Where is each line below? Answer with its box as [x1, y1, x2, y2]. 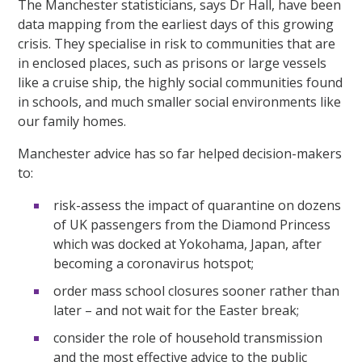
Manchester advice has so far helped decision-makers [18, 144, 343, 162]
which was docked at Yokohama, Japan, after [53, 234, 322, 253]
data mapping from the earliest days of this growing [18, 15, 335, 33]
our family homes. [18, 112, 127, 130]
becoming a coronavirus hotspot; [53, 254, 255, 272]
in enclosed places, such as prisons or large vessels [18, 53, 327, 72]
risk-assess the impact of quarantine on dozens [53, 196, 342, 214]
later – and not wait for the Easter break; [53, 301, 300, 319]
